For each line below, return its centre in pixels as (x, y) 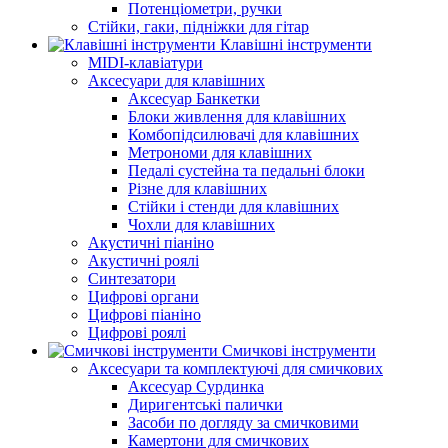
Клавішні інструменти (296, 44)
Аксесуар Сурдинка (196, 386)
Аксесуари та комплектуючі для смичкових (235, 368)
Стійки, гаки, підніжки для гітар (198, 26)
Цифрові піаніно (144, 314)
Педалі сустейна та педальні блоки (246, 170)
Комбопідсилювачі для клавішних (243, 134)
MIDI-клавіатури (145, 62)
